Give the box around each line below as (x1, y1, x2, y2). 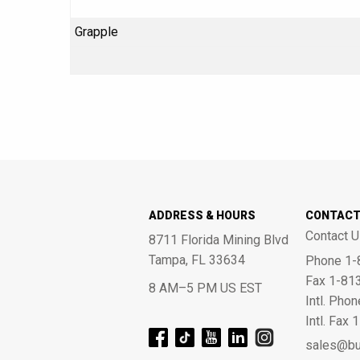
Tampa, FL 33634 (148, 252, 245, 268)
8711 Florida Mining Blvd (148, 232, 288, 247)
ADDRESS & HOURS (148, 209, 256, 222)
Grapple (75, 24, 118, 39)
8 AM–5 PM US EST (148, 280, 262, 296)
